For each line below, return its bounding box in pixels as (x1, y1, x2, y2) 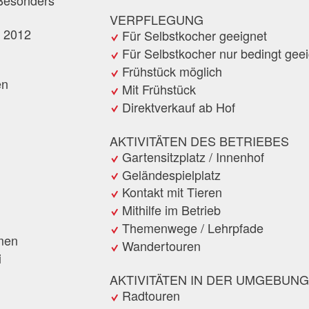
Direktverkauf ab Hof (122, 97, 235, 116)
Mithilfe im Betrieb (122, 201, 221, 219)
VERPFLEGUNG (110, 10, 203, 29)
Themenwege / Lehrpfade (122, 218, 263, 237)
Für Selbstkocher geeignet (122, 26, 267, 45)
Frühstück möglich (122, 62, 222, 81)
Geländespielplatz (122, 165, 221, 183)
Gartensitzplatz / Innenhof (122, 147, 264, 166)
